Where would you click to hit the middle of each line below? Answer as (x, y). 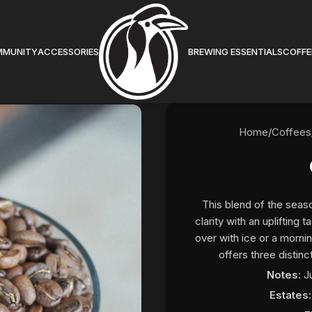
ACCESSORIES (69, 52)
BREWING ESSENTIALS (235, 52)
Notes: (286, 275)
